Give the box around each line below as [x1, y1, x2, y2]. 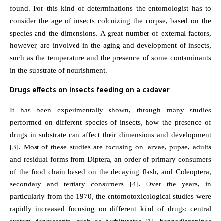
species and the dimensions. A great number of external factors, [10, 29, 211, 37]
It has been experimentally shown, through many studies [10, 106, 211, 114]
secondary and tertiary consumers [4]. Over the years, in [10, 180, 211, 188]
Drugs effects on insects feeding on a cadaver [10, 84, 170, 96]
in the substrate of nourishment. [10, 66, 107, 74]
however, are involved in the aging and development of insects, [10, 41, 211, 49]
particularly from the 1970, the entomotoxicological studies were [10, 192, 211, 200]
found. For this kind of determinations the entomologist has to [10, 4, 211, 12]
